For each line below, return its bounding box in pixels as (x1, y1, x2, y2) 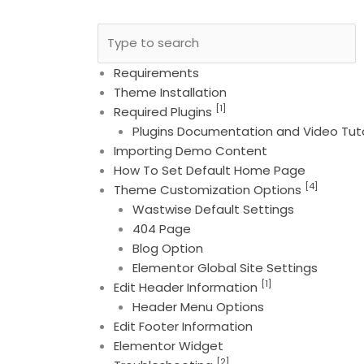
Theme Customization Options (114, 180, 305, 198)
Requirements (114, 63, 200, 81)
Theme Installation (114, 83, 227, 101)
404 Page (132, 219, 191, 237)
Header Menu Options (132, 297, 264, 315)
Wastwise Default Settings (132, 200, 294, 218)
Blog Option (132, 239, 203, 257)
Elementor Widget (114, 336, 224, 354)
